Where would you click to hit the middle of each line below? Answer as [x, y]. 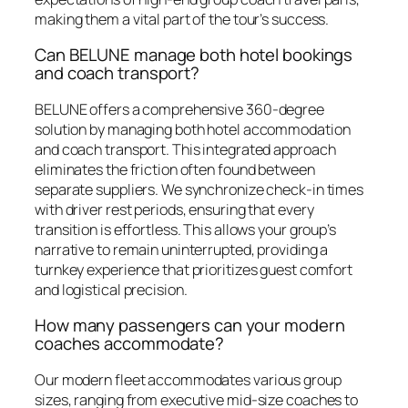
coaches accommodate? [129, 344]
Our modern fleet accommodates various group [188, 379]
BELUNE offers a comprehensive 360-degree [179, 109]
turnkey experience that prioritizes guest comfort [194, 269]
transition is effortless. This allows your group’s [185, 229]
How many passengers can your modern [190, 326]
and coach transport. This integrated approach [185, 149]
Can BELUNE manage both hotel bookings [194, 55]
